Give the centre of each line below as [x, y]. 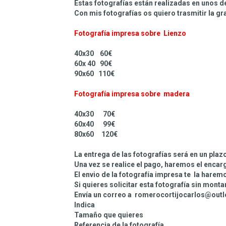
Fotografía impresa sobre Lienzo [131, 34]
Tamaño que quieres [109, 215]
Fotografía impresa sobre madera [133, 94]
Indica [85, 205]
